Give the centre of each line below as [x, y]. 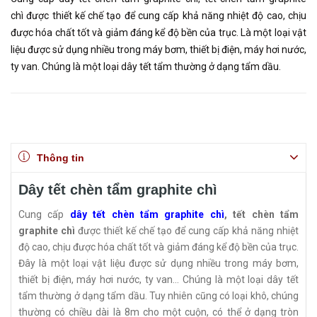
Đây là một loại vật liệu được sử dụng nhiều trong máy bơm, [158, 264]
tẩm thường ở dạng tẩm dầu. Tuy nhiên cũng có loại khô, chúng [158, 296]
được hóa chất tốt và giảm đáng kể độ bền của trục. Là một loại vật [158, 33]
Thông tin [60, 158]
